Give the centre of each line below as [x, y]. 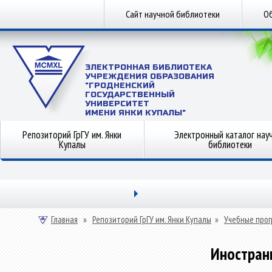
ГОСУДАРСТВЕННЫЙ [130, 95]
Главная [64, 219]
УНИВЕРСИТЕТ [117, 104]
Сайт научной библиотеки [173, 14]
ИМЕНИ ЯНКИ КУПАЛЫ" [135, 113]
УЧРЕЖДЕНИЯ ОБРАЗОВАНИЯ [150, 76]
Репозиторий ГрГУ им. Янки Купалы [152, 219]
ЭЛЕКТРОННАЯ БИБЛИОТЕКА [148, 67]
